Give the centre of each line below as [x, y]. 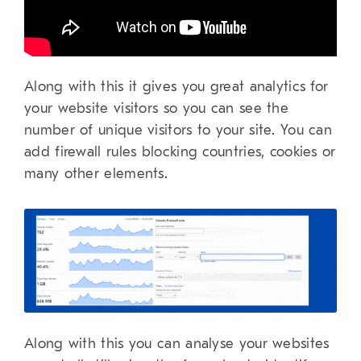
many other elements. [96, 174]
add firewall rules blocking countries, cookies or [180, 152]
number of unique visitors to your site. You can [178, 131]
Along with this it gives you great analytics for [176, 87]
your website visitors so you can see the [156, 109]
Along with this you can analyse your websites [177, 344]
